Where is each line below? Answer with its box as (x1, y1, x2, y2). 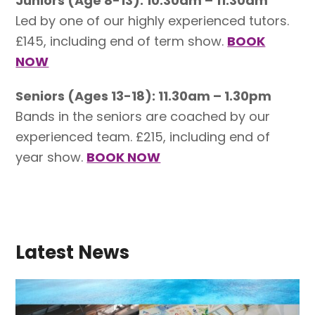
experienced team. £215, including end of (15, 128, 271, 146)
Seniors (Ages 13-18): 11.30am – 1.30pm (15, 87, 272, 105)
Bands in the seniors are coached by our (15, 108, 271, 126)
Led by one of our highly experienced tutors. (15, 12, 290, 30)
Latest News (15, 240, 130, 266)
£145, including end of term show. (15, 32, 228, 51)
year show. (15, 148, 87, 167)
